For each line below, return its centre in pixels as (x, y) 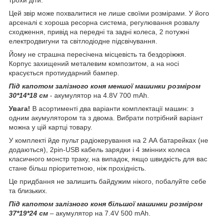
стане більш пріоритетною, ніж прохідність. (77, 168)
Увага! (21, 108)
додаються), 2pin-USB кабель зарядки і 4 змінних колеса (99, 149)
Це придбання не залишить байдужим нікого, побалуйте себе (108, 181)
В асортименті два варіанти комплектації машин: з (113, 108)
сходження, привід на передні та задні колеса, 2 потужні (99, 32)
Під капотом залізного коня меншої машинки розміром (105, 86)
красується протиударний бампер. (64, 73)
